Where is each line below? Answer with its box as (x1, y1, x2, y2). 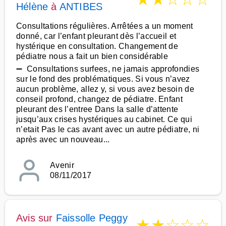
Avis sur (16, 212, 56, 223)
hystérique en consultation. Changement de (16, 42, 179, 50)
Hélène (16, 1, 48, 12)
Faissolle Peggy (55, 212, 128, 223)
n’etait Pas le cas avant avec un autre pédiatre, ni (16, 125, 200, 134)
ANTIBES (59, 1, 103, 12)
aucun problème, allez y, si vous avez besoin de (16, 85, 195, 93)
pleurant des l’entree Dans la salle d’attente (16, 105, 179, 114)
